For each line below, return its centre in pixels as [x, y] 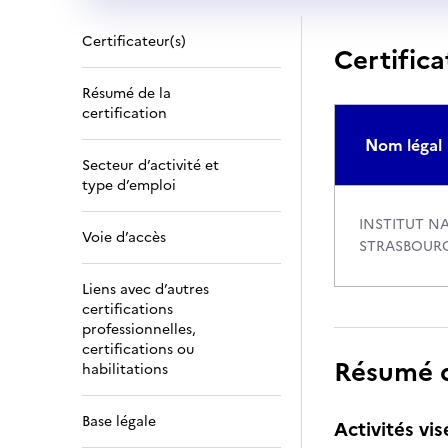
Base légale [119, 421]
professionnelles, [139, 329]
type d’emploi [129, 185]
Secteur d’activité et [150, 165]
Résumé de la [126, 93]
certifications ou [138, 349]
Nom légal [403, 145]
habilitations [125, 369]
